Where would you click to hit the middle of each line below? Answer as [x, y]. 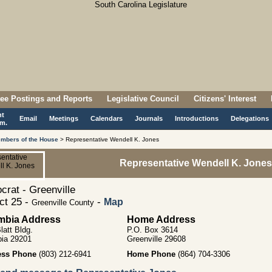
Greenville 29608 [156, 239]
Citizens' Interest [225, 99]
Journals [149, 118]
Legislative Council [143, 99]
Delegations [250, 118]
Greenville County [63, 202]
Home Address [161, 219]
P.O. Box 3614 [152, 230]
